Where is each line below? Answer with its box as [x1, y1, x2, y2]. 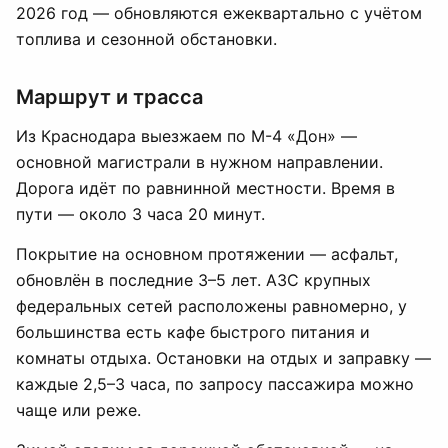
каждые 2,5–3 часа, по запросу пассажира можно [16, 374, 414, 394]
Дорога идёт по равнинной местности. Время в [16, 178, 395, 198]
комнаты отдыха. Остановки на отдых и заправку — [16, 348, 431, 368]
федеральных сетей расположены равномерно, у [16, 296, 407, 316]
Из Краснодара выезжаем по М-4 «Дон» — [16, 126, 357, 146]
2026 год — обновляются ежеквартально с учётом [16, 3, 422, 23]
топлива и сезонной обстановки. [16, 29, 277, 49]
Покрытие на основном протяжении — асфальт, [16, 244, 398, 264]
